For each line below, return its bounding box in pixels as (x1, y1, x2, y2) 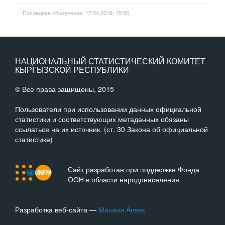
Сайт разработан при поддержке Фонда (67, 164, 199, 174)
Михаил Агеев (98, 204, 145, 214)
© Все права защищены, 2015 (15, 84, 114, 94)
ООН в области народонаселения (67, 174, 179, 184)
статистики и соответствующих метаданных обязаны (15, 114, 189, 124)
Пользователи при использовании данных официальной (15, 104, 201, 114)
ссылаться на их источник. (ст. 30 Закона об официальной (15, 124, 208, 134)
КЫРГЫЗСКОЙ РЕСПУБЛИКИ (15, 64, 129, 75)
